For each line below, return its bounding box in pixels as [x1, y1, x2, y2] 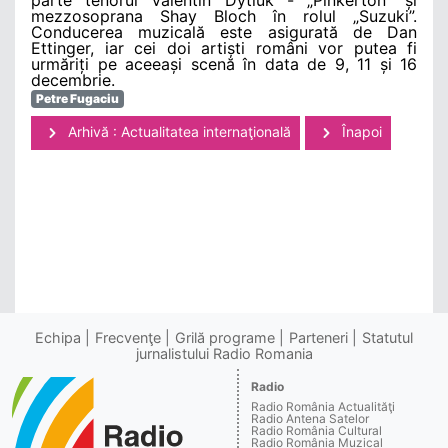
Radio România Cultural [251, 423, 383, 439]
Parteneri [289, 329, 348, 347]
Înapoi [338, 122, 382, 140]
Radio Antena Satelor [251, 411, 370, 427]
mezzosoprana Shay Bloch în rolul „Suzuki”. [31, 5, 417, 26]
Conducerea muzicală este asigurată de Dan [31, 21, 417, 42]
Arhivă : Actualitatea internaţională [64, 122, 291, 140]
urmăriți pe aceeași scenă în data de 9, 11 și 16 [31, 53, 417, 74]
